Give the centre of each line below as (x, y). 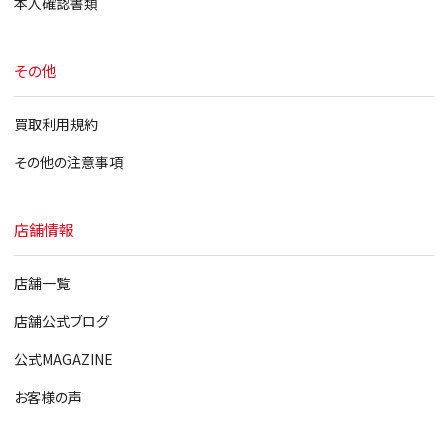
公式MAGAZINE (63, 359)
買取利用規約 (55, 124)
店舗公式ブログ (61, 321)
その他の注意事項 (68, 162)
